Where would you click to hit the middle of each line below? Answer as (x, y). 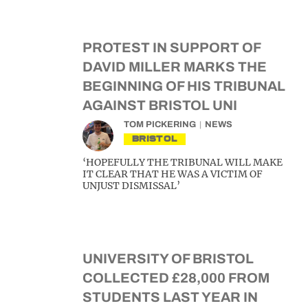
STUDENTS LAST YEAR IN (170, 297)
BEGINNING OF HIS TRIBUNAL (184, 86)
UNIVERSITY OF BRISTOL (168, 258)
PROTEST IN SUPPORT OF (172, 47)
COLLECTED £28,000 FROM (176, 278)
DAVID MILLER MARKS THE (175, 67)
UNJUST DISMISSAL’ (131, 186)
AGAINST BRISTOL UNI (160, 105)
